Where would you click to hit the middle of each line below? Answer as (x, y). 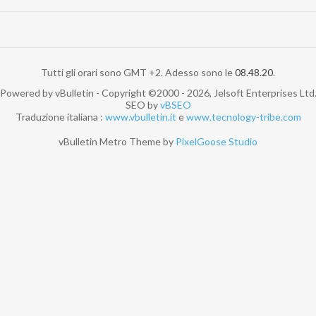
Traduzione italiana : (60, 117)
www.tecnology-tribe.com (243, 117)
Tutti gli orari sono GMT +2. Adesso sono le (138, 73)
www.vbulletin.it (140, 117)
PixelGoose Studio (217, 142)
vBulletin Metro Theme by (117, 142)
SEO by (142, 105)
